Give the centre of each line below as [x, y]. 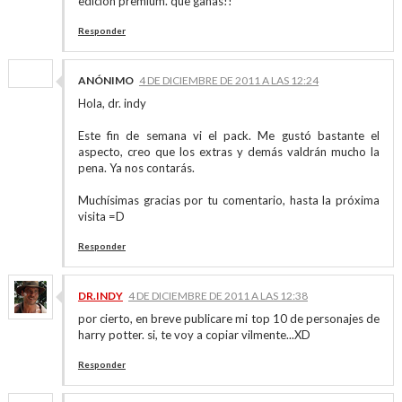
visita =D [101, 216]
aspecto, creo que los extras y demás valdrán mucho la [229, 152]
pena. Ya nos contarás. [136, 168]
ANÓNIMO [105, 80]
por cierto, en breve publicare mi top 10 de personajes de [229, 319]
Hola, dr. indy [112, 103]
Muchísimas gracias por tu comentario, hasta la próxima [229, 200]
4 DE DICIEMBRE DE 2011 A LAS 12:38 [218, 296]
